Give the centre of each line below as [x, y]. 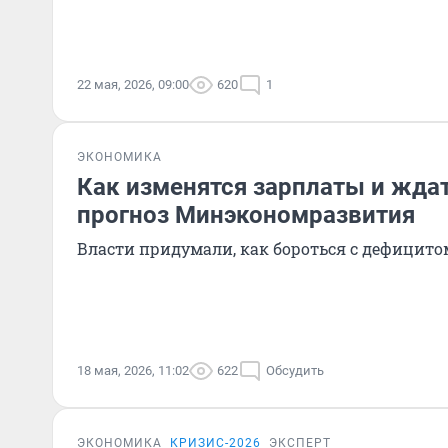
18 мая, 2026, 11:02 [133, 370]
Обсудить [295, 370]
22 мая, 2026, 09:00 [133, 84]
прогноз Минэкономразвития [246, 215]
